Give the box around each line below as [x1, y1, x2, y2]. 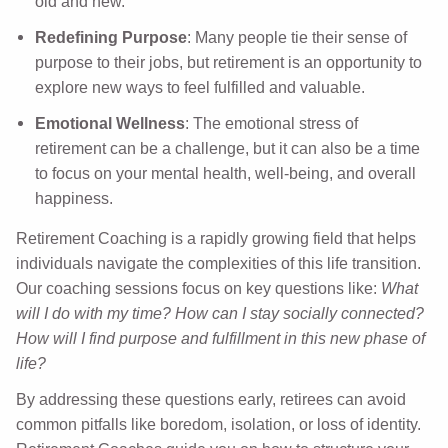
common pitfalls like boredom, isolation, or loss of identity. [16, 415, 422, 433]
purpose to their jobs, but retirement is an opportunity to [34, 53, 422, 71]
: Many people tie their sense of [186, 28, 407, 46]
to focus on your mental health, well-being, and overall [34, 164, 416, 182]
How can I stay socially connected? [175, 304, 425, 322]
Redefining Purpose [34, 28, 187, 46]
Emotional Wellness [34, 114, 185, 132]
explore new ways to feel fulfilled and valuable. [34, 78, 365, 96]
